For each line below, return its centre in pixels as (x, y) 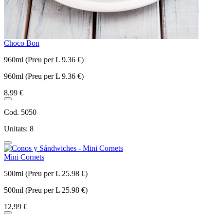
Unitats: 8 (19, 128)
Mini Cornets (24, 157)
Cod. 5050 (20, 112)
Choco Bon (22, 43)
